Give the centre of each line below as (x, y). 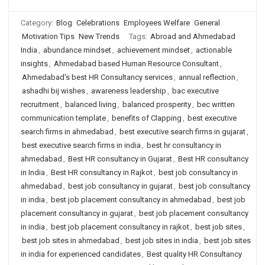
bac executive (195, 91)
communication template (63, 118)
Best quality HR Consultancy (194, 254)
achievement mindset (153, 50)
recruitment (40, 104)
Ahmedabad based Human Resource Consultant (136, 64)
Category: (38, 23)
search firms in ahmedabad (67, 132)
